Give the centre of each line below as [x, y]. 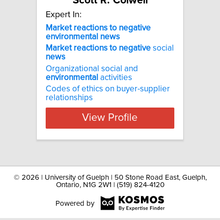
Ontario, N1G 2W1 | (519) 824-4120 [110, 185]
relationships [69, 97]
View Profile [110, 118]
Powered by [75, 203]
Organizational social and [92, 69]
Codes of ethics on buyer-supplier [108, 89]
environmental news [83, 37]
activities [115, 77]
